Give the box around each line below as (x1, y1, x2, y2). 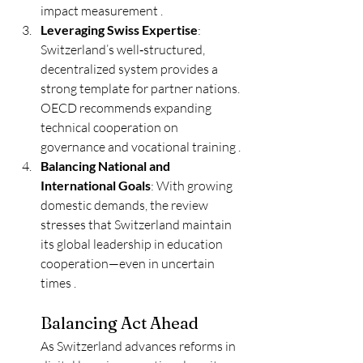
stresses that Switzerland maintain (41, 216, 234, 233)
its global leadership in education (41, 236, 225, 252)
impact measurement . (41, 2, 163, 19)
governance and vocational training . (41, 139, 241, 155)
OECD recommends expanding (41, 100, 214, 116)
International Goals (41, 177, 151, 193)
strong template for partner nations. (41, 80, 242, 96)
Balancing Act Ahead (41, 313, 199, 333)
